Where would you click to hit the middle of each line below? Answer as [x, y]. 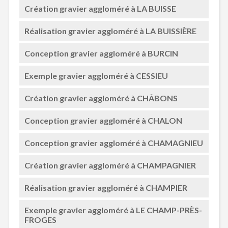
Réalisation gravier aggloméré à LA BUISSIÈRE [110, 31]
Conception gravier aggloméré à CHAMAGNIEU [113, 143]
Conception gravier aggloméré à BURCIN [101, 53]
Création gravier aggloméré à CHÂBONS [101, 98]
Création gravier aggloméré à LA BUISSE [100, 8]
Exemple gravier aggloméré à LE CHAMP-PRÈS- [113, 210]
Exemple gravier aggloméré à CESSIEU [96, 76]
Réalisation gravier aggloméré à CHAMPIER [106, 188]
